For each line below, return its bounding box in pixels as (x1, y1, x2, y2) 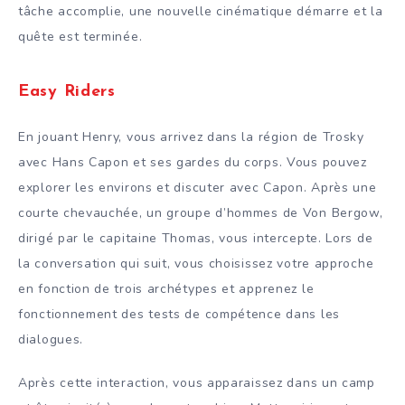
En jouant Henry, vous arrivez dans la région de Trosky (18, 127, 364, 146)
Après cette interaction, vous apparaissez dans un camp (18, 374, 375, 392)
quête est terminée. (18, 27, 143, 45)
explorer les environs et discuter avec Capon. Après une (18, 178, 377, 196)
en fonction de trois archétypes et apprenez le (18, 279, 315, 297)
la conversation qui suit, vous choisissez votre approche (18, 254, 374, 272)
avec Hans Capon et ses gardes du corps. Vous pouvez (18, 153, 367, 171)
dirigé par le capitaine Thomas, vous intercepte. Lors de (18, 229, 373, 247)
